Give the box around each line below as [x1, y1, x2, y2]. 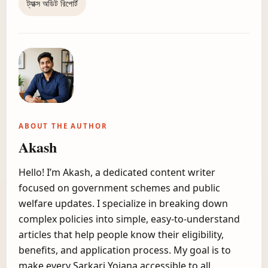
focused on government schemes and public [19, 181, 220, 194]
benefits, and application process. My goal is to [19, 243, 231, 257]
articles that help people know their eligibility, [19, 227, 224, 241]
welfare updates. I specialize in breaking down [19, 196, 228, 210]
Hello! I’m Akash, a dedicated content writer [19, 165, 215, 179]
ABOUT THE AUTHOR [19, 121, 108, 131]
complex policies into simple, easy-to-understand [19, 212, 240, 226]
